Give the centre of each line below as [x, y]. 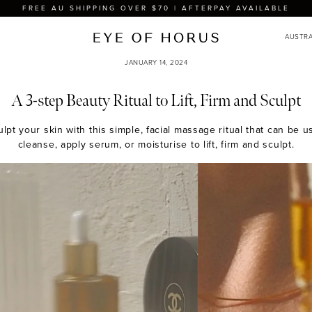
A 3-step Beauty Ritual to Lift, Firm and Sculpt [156, 101]
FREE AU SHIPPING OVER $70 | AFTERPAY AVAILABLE [156, 8]
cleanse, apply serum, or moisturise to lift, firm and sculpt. [156, 145]
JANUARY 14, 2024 [156, 63]
